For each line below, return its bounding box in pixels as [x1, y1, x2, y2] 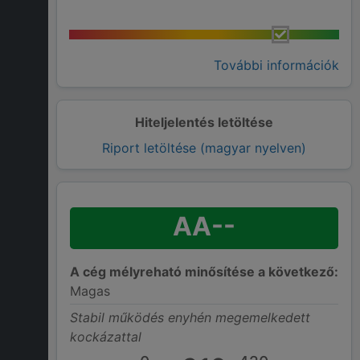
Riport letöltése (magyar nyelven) [102, 140, 306, 157]
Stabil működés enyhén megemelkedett [70, 309, 310, 326]
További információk [214, 57, 339, 74]
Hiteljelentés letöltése [135, 114, 273, 131]
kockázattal [70, 329, 141, 346]
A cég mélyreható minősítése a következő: [70, 264, 338, 280]
